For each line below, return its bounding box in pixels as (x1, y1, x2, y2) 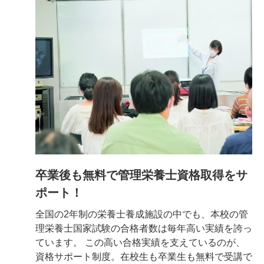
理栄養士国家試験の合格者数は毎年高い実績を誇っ (35, 223, 252, 234)
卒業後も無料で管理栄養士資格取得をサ (35, 169, 247, 182)
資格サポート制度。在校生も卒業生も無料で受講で (35, 252, 252, 262)
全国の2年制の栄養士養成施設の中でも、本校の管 (35, 209, 248, 220)
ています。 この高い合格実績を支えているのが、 (35, 237, 245, 248)
